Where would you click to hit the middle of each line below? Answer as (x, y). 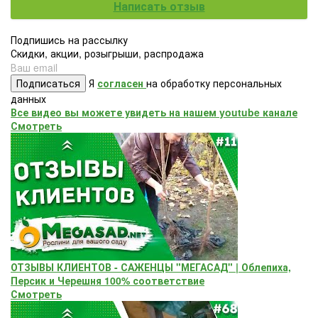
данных (28, 99)
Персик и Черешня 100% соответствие (108, 281)
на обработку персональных (214, 83)
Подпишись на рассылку (69, 40)
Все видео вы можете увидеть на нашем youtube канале (154, 113)
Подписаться (48, 83)
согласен (122, 83)
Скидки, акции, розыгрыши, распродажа (107, 54)
